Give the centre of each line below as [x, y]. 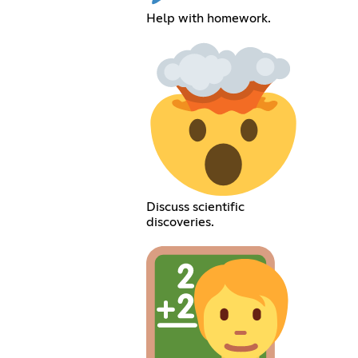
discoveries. [180, 223]
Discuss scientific [195, 207]
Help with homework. [208, 18]
